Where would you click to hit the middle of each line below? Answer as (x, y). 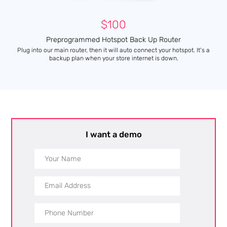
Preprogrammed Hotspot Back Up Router (113, 40)
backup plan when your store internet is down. (113, 58)
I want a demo (113, 134)
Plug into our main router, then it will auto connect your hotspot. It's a (113, 50)
